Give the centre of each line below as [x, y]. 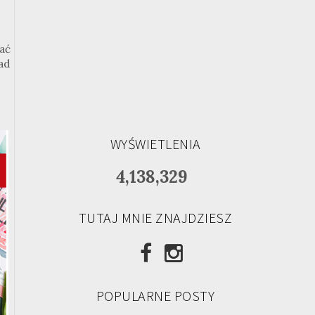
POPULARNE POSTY [155, 296]
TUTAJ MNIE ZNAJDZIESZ [155, 218]
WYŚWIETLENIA [155, 144]
